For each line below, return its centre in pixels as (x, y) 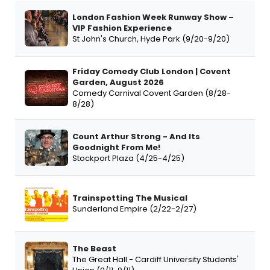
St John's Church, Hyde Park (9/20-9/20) (151, 39)
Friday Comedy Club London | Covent (152, 71)
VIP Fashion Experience (122, 28)
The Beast (94, 248)
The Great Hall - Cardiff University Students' (155, 259)
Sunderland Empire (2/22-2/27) (134, 209)
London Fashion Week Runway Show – (153, 17)
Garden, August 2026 (118, 82)
